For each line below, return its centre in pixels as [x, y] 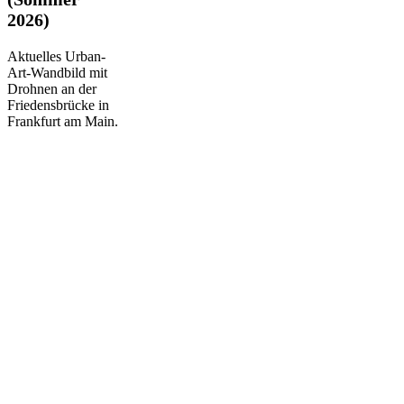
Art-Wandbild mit [57, 72]
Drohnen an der [52, 88]
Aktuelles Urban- [56, 56]
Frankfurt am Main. [63, 121]
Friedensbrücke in [58, 105]
